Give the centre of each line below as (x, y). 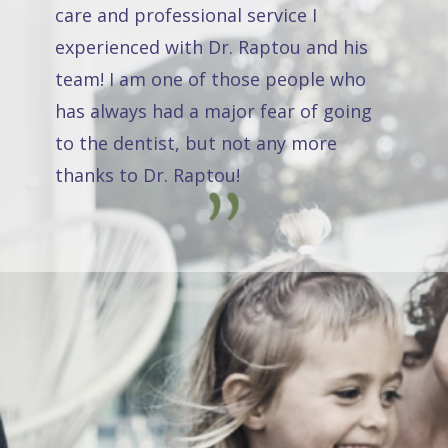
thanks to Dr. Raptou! (147, 175)
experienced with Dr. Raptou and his (211, 47)
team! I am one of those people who (210, 79)
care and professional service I (186, 15)
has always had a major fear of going (213, 111)
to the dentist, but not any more (196, 143)
